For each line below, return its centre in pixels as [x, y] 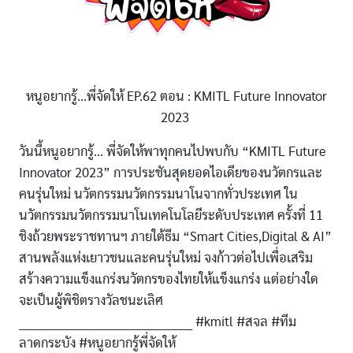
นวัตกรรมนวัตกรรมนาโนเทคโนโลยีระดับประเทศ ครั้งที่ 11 [171, 215]
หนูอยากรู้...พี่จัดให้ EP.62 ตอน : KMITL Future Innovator [176, 96]
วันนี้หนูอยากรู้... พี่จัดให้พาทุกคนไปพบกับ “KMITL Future [173, 151]
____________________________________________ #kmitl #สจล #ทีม [158, 321]
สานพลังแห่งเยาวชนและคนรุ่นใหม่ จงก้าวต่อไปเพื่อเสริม [166, 258]
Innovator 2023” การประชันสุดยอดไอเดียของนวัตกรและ [171, 173]
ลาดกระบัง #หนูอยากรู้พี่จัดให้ [97, 343]
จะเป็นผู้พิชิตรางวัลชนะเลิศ [91, 300]
